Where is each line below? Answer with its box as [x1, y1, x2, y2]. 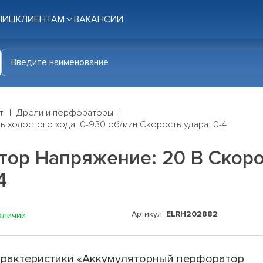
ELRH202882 [166, 209, 218, 220]
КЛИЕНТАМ [16, 14, 65, 25]
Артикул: [131, 209, 166, 220]
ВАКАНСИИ [74, 14, 123, 25]
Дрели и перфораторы [16, 107, 113, 119]
